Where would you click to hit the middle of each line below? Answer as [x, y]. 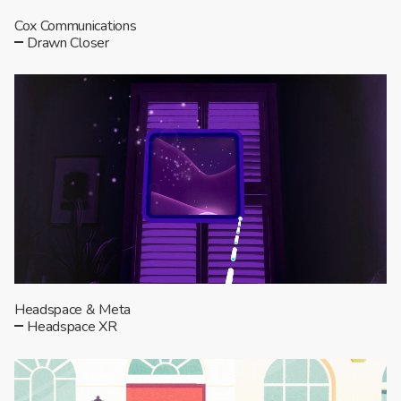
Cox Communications [76, 26]
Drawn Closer [68, 43]
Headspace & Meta [73, 309]
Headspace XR [72, 326]
